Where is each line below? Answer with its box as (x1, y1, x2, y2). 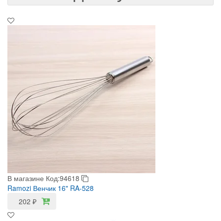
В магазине (7, 173, 44, 183)
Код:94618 (46, 173, 81, 183)
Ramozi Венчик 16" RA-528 (7, 183, 94, 193)
